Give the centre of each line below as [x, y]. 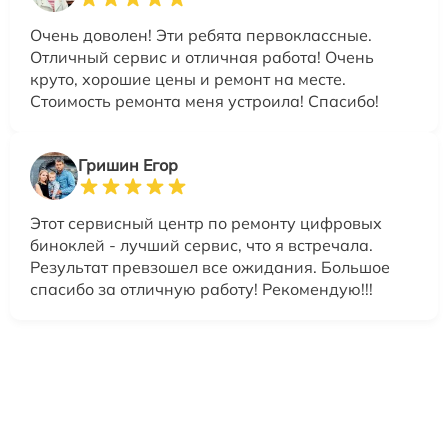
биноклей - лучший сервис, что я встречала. [201, 244]
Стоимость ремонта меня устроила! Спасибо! [204, 100]
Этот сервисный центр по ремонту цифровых [206, 222]
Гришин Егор [128, 164]
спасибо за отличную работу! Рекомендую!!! [201, 288]
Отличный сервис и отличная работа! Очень [202, 56]
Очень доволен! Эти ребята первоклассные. [201, 34]
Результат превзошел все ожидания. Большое [210, 266]
